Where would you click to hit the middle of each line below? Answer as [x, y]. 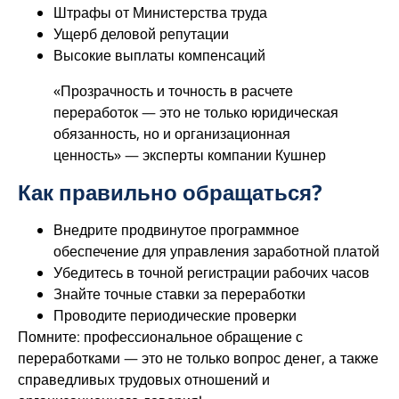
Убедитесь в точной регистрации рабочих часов [212, 272]
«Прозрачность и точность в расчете [173, 90]
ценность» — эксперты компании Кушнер [190, 155]
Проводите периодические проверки [175, 315]
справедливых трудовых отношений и [144, 379]
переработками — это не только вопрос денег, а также [198, 358]
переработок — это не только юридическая [196, 112]
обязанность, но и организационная [172, 133]
